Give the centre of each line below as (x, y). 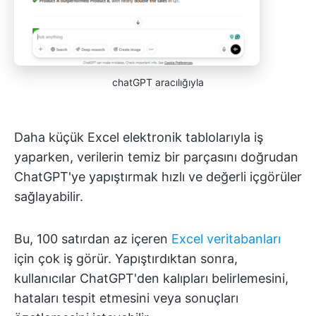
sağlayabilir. (49, 197)
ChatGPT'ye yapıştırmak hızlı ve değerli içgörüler (158, 177)
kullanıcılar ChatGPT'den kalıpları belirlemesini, (151, 279)
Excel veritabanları (226, 239)
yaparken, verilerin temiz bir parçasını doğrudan (156, 157)
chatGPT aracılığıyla (158, 83)
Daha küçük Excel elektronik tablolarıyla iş (139, 138)
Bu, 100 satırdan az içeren (93, 239)
